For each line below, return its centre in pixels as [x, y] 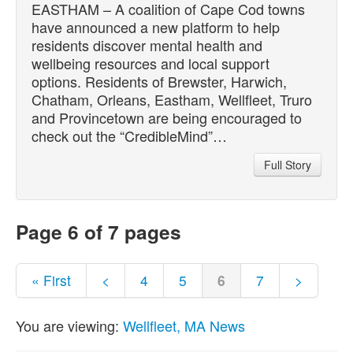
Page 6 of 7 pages [98, 231]
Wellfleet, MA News [184, 325]
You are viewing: [69, 325]
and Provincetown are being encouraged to [167, 117]
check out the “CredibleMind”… [129, 135]
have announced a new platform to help [156, 26]
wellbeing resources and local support [150, 63]
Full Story [288, 164]
